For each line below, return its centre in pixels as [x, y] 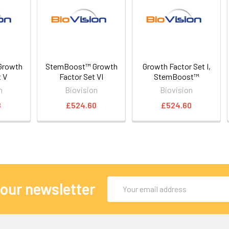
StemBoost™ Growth [81, 66]
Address [121, 194]
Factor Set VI [82, 76]
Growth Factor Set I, [176, 66]
